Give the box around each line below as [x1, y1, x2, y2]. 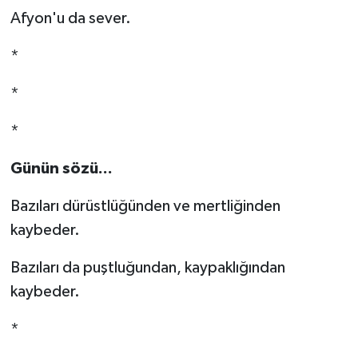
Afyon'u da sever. [10, 10, 131, 26]
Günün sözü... [10, 160, 113, 177]
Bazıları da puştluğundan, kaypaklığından [10, 259, 285, 276]
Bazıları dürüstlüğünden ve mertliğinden [10, 197, 280, 214]
